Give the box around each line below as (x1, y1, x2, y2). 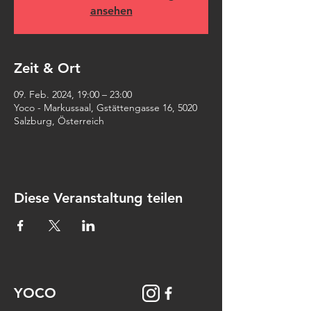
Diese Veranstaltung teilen (14, 190, 183, 206)
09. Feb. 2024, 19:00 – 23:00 (14, 88, 132, 101)
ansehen (90, 4, 133, 17)
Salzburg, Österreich (14, 115, 104, 127)
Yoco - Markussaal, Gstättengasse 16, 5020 (14, 101, 197, 114)
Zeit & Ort (14, 60, 81, 76)
